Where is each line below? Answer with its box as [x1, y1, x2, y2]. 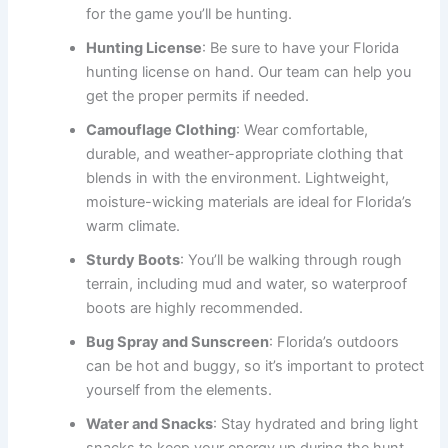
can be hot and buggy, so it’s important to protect [86, 356, 425, 375]
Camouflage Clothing [86, 120, 237, 139]
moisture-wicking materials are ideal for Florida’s [86, 192, 413, 211]
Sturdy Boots [86, 250, 181, 269]
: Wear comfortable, [236, 120, 369, 139]
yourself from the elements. [86, 380, 273, 399]
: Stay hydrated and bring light [213, 414, 419, 433]
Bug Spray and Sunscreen [86, 332, 270, 351]
